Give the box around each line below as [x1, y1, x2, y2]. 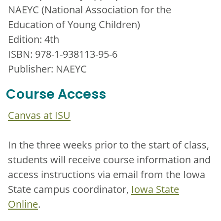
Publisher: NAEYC [8, 62, 87, 75]
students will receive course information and [8, 152, 211, 166]
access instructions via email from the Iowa [8, 167, 205, 181]
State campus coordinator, [8, 182, 131, 195]
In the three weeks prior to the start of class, [8, 138, 209, 151]
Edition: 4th [8, 32, 59, 45]
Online [8, 197, 38, 210]
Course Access [6, 84, 106, 107]
